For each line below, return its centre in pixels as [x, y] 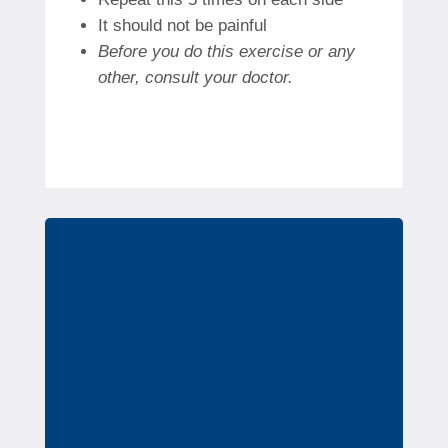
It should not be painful [182, 25]
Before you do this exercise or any [226, 51]
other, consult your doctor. [195, 77]
